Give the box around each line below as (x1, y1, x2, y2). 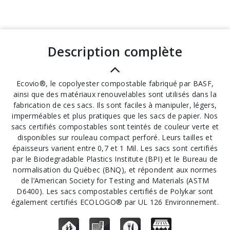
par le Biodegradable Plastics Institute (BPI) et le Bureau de (12, 154, 218, 164)
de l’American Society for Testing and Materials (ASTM (21, 176, 209, 185)
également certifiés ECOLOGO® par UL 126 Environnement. (11, 197, 219, 207)
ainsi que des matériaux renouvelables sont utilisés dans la (13, 89, 217, 99)
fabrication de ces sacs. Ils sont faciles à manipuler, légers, (13, 100, 217, 110)
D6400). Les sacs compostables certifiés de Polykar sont (16, 186, 214, 196)
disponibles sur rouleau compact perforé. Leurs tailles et (17, 132, 213, 142)
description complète (57, 43, 182, 60)
